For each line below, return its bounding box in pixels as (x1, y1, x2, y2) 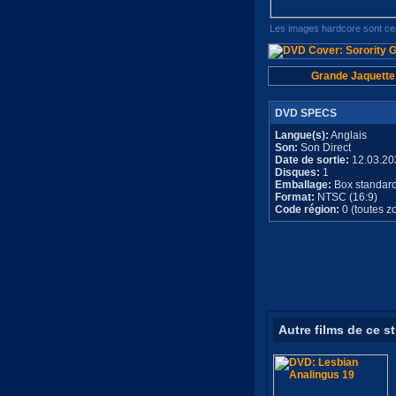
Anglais (329, 129, 367, 141)
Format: (275, 191, 315, 203)
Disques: (275, 166, 323, 179)
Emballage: (275, 179, 331, 191)
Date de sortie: (275, 154, 349, 166)
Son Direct (298, 141, 351, 154)
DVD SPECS (275, 107, 337, 119)
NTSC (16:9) (315, 191, 377, 203)
